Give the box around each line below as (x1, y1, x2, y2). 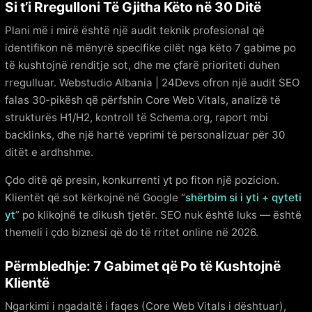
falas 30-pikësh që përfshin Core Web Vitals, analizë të (5, 93, 281, 107)
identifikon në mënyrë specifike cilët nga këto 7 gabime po (5, 41, 296, 55)
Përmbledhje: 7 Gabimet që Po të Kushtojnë (5, 257, 281, 274)
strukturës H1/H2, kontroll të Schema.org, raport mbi (5, 111, 268, 125)
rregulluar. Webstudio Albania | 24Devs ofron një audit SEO (5, 76, 300, 90)
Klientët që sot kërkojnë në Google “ (5, 190, 185, 204)
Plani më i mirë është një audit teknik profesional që (5, 24, 265, 38)
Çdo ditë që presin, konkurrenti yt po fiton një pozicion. (5, 173, 279, 187)
